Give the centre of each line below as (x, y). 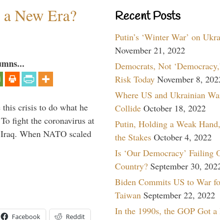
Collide (128, 108)
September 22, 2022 (179, 195)
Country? (131, 166)
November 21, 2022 (150, 50)
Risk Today (135, 79)
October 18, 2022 (175, 108)
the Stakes (133, 137)
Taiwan (128, 195)
